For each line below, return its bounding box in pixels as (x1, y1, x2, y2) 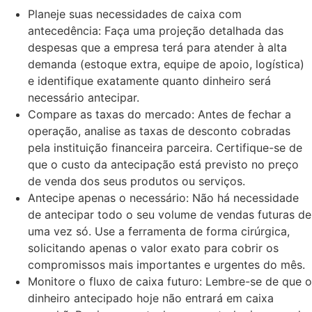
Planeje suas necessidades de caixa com (28, 6, 242, 21)
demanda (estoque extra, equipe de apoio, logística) (28, 56, 304, 71)
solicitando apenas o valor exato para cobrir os (28, 240, 279, 255)
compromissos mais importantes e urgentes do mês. (28, 257, 305, 272)
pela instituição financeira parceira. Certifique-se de (28, 140, 302, 155)
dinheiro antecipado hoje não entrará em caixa (28, 290, 274, 305)
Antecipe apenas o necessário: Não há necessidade (28, 190, 299, 205)
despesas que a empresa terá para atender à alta (28, 40, 287, 54)
